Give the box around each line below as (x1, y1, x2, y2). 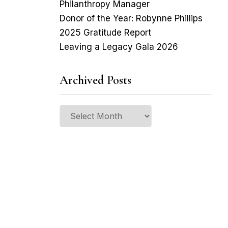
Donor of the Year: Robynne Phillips (60, 13, 203, 23)
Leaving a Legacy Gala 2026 (60, 42, 178, 52)
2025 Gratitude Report (60, 27, 151, 38)
